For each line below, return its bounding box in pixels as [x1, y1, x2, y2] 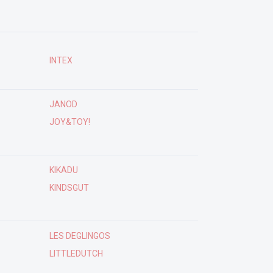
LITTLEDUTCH [49, 249, 103, 258]
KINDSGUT [49, 183, 89, 193]
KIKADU [49, 165, 78, 175]
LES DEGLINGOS [49, 231, 110, 241]
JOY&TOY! [49, 117, 90, 127]
